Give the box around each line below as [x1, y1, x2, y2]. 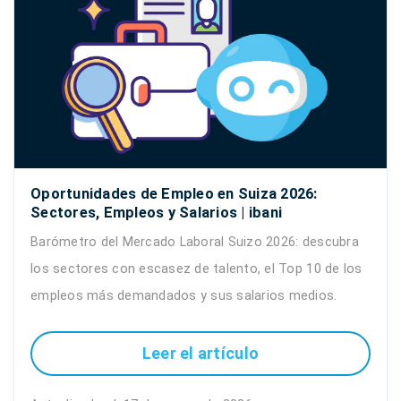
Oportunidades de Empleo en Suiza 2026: [30, 184, 318, 202]
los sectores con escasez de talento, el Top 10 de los [30, 260, 363, 277]
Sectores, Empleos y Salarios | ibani [30, 203, 283, 221]
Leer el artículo [141, 344, 260, 363]
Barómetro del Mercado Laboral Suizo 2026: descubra [30, 234, 359, 250]
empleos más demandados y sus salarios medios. [30, 287, 337, 303]
